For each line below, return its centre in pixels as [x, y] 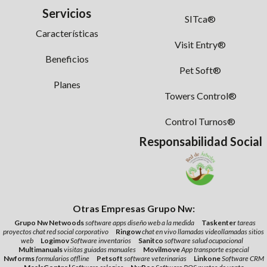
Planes [67, 84]
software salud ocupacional [204, 240]
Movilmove [162, 249]
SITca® [200, 18]
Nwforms [19, 258]
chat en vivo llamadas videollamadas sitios [203, 231]
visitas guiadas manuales [100, 249]
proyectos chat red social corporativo [56, 231]
